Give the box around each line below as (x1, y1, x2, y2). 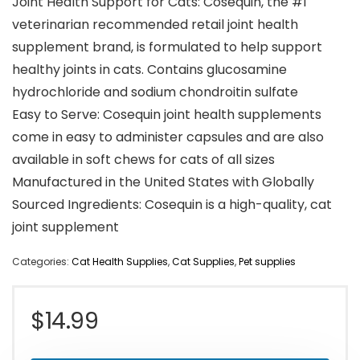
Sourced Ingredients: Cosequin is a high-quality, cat (12, 195, 332, 215)
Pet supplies (239, 255, 296, 269)
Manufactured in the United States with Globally (12, 173, 314, 192)
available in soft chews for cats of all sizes (12, 150, 275, 170)
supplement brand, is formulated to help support (12, 38, 322, 57)
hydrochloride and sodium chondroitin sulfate (12, 83, 298, 102)
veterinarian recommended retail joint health (12, 15, 298, 35)
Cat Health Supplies (72, 255, 168, 269)
